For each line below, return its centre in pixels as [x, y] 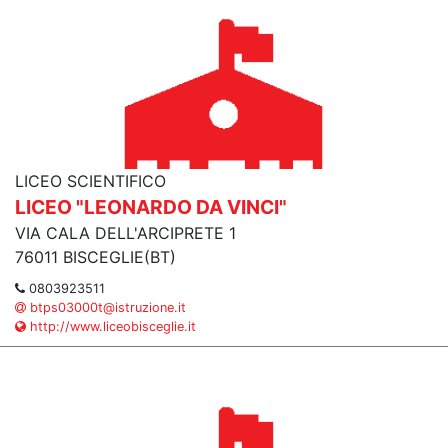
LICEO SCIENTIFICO [90, 181]
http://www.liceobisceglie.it [111, 326]
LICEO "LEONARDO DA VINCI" [151, 207]
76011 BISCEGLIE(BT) [95, 257]
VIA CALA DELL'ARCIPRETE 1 [125, 233]
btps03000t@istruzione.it [106, 307]
